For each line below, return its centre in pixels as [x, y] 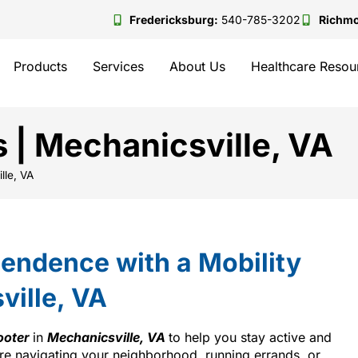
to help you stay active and [250, 337]
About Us [198, 66]
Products [41, 66]
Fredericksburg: [174, 20]
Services [119, 66]
